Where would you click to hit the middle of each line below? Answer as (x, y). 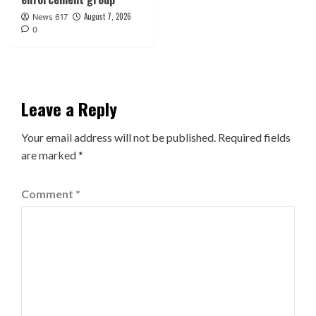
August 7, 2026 (108, 16)
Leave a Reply (69, 108)
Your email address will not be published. (119, 137)
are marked (50, 154)
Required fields (254, 137)
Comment (48, 193)
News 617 (50, 17)
